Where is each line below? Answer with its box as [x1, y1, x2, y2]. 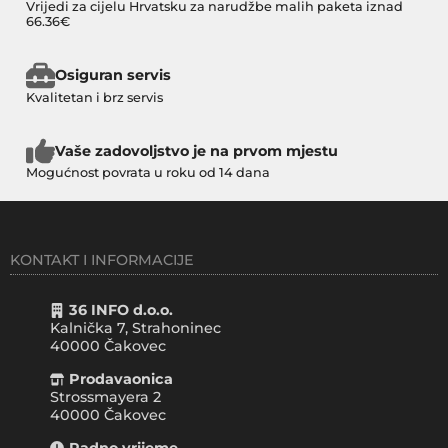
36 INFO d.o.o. [69, 301, 174, 320]
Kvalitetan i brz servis [26, 89, 163, 105]
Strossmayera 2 [50, 388, 161, 407]
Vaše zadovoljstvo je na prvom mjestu [54, 141, 338, 160]
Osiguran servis [54, 66, 171, 85]
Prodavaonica [69, 370, 174, 389]
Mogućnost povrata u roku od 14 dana [26, 165, 270, 181]
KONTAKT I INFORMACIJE [10, 251, 194, 270]
